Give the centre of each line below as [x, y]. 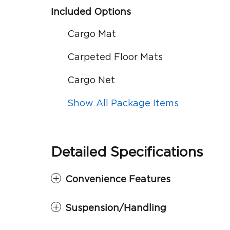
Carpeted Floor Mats [115, 57]
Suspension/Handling [116, 208]
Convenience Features [118, 179]
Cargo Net [91, 80]
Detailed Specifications [127, 152]
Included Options [91, 12]
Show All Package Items [123, 103]
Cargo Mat [92, 34]
